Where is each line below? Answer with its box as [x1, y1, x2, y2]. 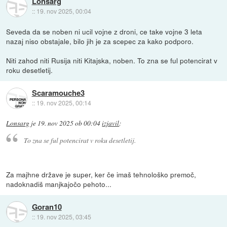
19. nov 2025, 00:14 [36, 98, 91, 107]
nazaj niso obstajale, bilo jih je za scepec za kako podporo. [6, 36, 194, 47]
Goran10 [31, 201, 62, 212]
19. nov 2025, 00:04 [36, 7, 91, 16]
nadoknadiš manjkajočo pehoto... [6, 178, 112, 189]
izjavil [102, 119, 120, 128]
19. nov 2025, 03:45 [36, 212, 91, 221]
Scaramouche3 [31, 87, 85, 99]
